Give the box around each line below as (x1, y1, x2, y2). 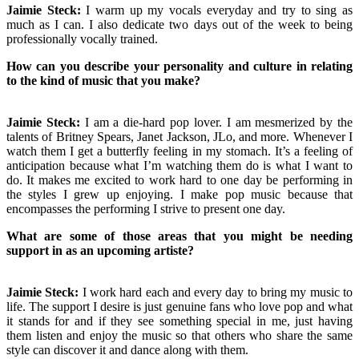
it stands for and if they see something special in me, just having (6, 313, 353, 328)
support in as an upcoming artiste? (6, 243, 194, 257)
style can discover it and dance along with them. (6, 342, 252, 357)
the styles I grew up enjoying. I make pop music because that (6, 187, 353, 201)
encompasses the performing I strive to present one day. (6, 201, 288, 216)
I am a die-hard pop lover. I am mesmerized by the (79, 115, 353, 129)
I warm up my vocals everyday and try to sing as (80, 2, 353, 17)
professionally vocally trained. (6, 31, 161, 46)
